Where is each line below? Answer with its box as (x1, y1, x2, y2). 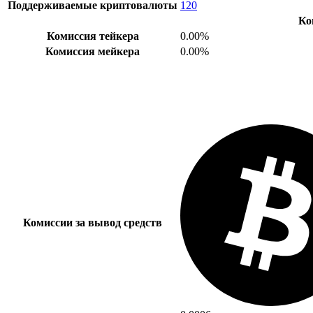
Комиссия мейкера (45, 45, 140, 57)
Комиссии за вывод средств (23, 216, 162, 228)
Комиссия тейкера (46, 29, 139, 42)
